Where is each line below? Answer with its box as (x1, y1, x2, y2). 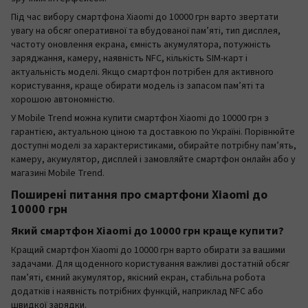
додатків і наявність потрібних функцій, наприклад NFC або (11, 284, 263, 298)
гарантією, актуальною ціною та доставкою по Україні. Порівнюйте (11, 125, 295, 139)
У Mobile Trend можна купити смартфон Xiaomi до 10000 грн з (11, 111, 269, 125)
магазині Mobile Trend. (11, 166, 104, 180)
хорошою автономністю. (11, 93, 115, 107)
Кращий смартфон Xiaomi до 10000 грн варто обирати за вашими (11, 243, 285, 257)
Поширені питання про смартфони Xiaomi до (11, 186, 267, 204)
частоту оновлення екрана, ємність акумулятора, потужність (11, 38, 271, 52)
